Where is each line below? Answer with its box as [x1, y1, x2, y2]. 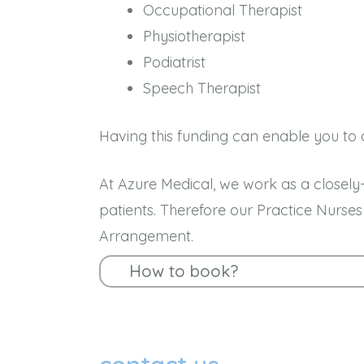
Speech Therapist [143, 79, 261, 97]
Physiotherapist [143, 27, 245, 45]
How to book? [129, 261, 238, 281]
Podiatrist [143, 53, 206, 71]
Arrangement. [99, 227, 193, 245]
